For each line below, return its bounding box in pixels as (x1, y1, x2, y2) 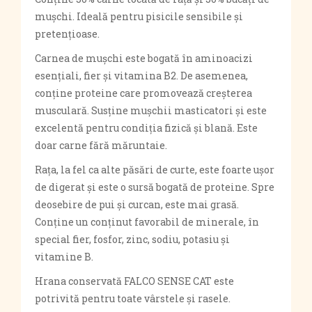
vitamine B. (35, 250, 93, 263)
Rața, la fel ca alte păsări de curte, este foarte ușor (35, 163, 274, 176)
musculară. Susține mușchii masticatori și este (35, 104, 267, 117)
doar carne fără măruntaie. (35, 139, 167, 152)
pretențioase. (35, 27, 100, 40)
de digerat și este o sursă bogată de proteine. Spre (35, 180, 274, 194)
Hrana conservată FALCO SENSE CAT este (35, 274, 234, 288)
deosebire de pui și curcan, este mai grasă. (35, 198, 239, 211)
